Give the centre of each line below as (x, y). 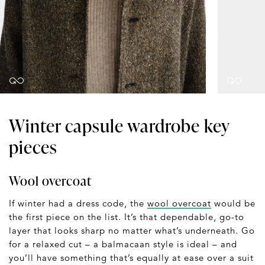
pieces (33, 146)
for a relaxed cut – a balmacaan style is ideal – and (123, 244)
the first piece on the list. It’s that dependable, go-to (127, 216)
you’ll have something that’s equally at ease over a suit (131, 257)
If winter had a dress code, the (78, 203)
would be (233, 203)
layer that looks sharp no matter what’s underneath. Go (132, 230)
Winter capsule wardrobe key (119, 125)
